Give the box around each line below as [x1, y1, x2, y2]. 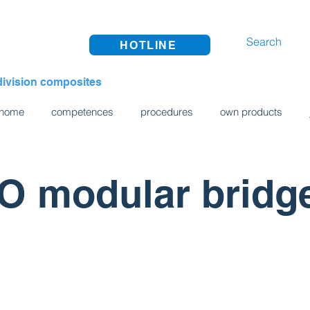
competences [51, 105, 113, 118]
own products [219, 105, 282, 118]
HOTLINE [120, 38, 177, 52]
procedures [140, 105, 193, 118]
